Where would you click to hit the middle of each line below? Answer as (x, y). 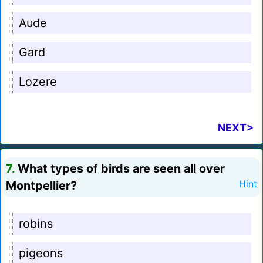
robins (36, 224)
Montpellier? (41, 186)
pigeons (41, 253)
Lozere (38, 82)
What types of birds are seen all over (120, 169)
